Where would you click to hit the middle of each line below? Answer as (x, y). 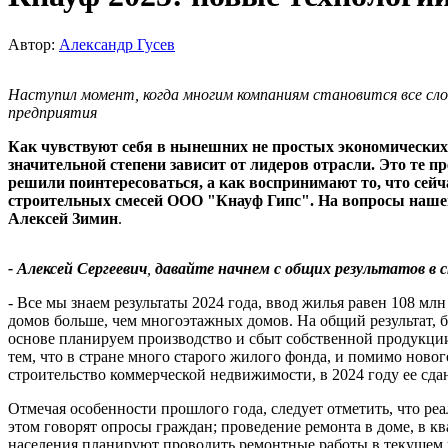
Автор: (33, 44)
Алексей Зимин (63, 218)
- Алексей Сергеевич (77, 268)
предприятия (56, 112)
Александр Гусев (117, 44)
